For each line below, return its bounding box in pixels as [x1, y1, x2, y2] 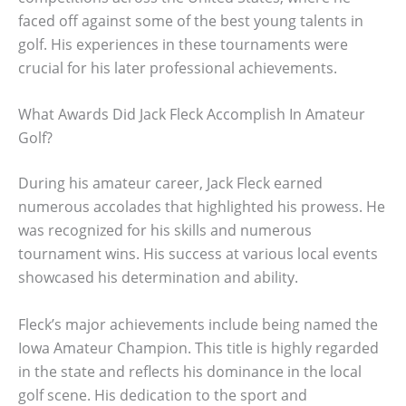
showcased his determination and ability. [18, 267, 298, 288]
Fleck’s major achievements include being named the [18, 314, 378, 334]
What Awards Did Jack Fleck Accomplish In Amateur [18, 104, 365, 125]
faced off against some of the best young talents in [18, 10, 363, 31]
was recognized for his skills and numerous [18, 220, 312, 241]
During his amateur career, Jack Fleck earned [18, 173, 323, 194]
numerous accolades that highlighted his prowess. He [18, 197, 385, 217]
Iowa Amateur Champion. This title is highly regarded [18, 338, 379, 358]
